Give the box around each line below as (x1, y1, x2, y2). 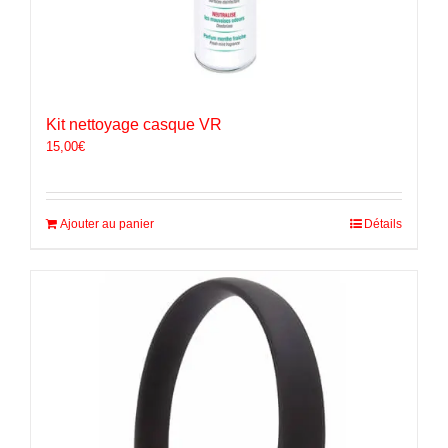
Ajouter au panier (60, 217, 154, 232)
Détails (364, 217, 402, 232)
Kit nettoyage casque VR (46, 116, 222, 134)
